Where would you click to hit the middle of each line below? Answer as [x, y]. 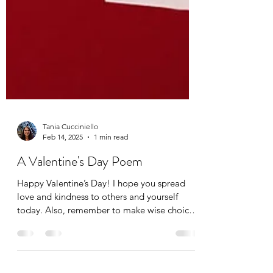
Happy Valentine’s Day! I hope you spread [101, 257]
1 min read [111, 210]
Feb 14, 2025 [63, 210]
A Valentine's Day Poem [80, 235]
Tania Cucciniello [70, 200]
